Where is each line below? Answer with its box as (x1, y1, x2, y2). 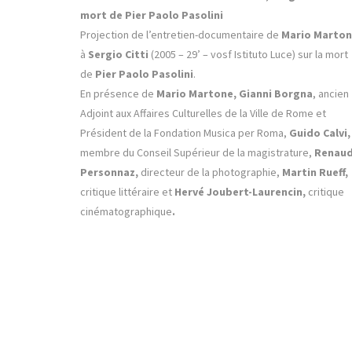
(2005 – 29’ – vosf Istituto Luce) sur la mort (148, 47, 348, 62)
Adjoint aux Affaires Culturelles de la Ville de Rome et (80, 106, 326, 121)
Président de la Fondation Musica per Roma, (80, 126, 289, 141)
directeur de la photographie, (138, 165, 282, 180)
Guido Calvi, (289, 126, 350, 141)
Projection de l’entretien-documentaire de (80, 27, 281, 42)
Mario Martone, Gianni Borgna (156, 86, 313, 101)
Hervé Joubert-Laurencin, (174, 185, 306, 200)
